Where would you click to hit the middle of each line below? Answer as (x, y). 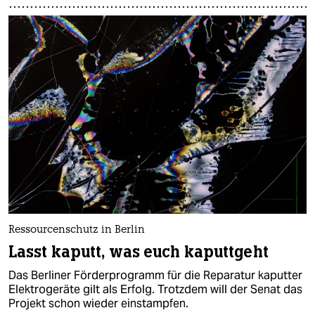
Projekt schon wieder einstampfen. (98, 304)
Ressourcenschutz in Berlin (77, 231)
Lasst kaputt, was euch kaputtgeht (139, 252)
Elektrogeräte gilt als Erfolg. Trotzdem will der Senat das (155, 290)
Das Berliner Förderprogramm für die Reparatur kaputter (155, 276)
